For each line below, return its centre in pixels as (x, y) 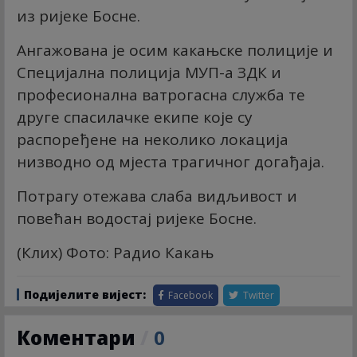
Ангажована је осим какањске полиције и (175, 50)
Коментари (78, 337)
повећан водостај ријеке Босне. (137, 218)
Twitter (257, 295)
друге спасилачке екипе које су (135, 117)
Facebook (189, 295)
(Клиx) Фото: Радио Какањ (117, 252)
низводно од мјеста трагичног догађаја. (171, 161)
